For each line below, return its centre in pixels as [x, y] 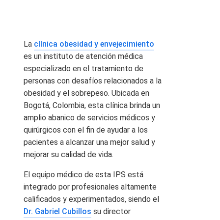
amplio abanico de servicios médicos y [89, 118]
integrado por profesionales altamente [90, 187]
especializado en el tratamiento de [83, 69]
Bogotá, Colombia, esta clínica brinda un [92, 106]
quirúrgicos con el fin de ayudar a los [86, 130]
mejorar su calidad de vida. [69, 155]
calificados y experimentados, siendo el [91, 199]
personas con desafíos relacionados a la [93, 81]
